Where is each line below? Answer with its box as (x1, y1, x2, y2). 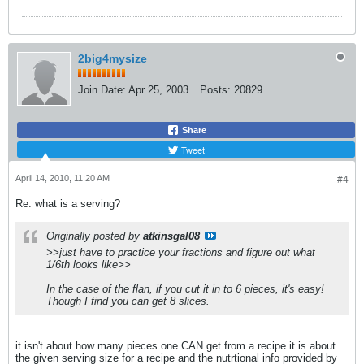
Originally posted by (46, 230, 143, 242)
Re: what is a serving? (15, 197, 120, 210)
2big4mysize (78, 52, 147, 65)
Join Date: (78, 84, 126, 96)
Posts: (200, 84, 231, 96)
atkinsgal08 (143, 230, 200, 242)
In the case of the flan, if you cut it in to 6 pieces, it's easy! (46, 283, 324, 295)
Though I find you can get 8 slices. (46, 295, 210, 307)
